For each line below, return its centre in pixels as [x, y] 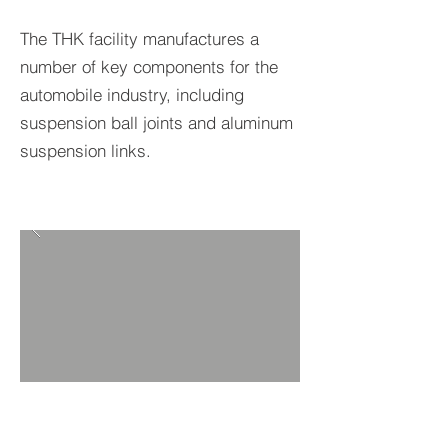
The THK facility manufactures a [139, 38]
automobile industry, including [132, 94]
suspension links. [85, 150]
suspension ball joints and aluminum [156, 122]
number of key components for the [149, 66]
